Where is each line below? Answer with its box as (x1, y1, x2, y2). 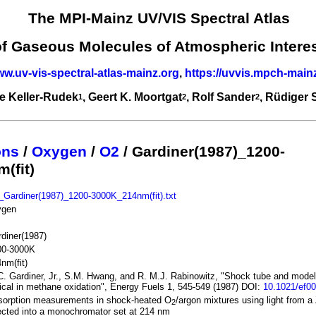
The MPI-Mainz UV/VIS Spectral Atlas (28, 10, 290, 28)
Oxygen (32, 142, 87, 160)
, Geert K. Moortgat (83, 90, 182, 103)
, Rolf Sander (186, 90, 255, 103)
